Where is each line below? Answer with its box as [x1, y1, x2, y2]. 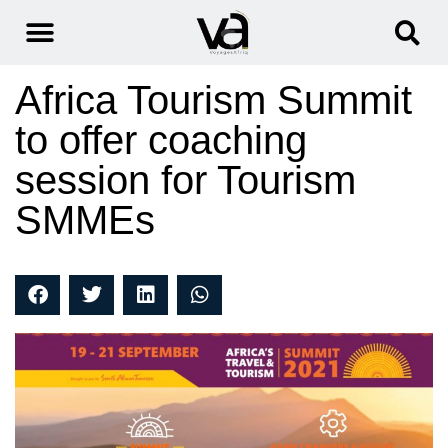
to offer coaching [15, 118, 307, 163]
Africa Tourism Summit [15, 78, 412, 123]
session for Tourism [15, 158, 356, 203]
